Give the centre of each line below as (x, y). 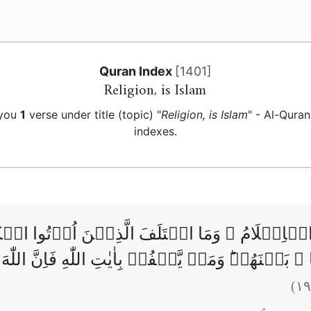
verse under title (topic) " (93, 115)
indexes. (155, 132)
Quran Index (137, 71)
